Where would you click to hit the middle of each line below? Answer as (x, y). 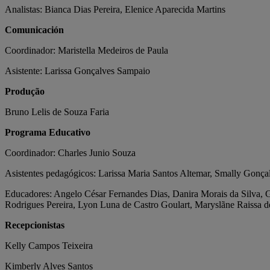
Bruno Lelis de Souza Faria (57, 111)
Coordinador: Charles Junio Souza (70, 152)
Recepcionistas (35, 225)
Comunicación (34, 30)
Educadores (27, 193)
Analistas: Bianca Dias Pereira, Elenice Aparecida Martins (115, 9)
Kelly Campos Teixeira (49, 245)
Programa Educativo (48, 132)
